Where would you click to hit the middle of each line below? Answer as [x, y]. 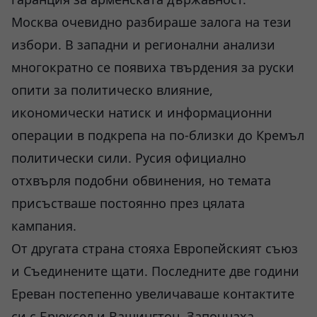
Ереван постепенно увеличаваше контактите [153, 294]
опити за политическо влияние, [112, 90]
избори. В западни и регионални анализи [143, 45]
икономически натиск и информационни [142, 113]
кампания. [44, 226]
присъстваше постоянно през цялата [128, 203]
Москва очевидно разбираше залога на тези [151, 22]
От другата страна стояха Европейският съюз [155, 248]
